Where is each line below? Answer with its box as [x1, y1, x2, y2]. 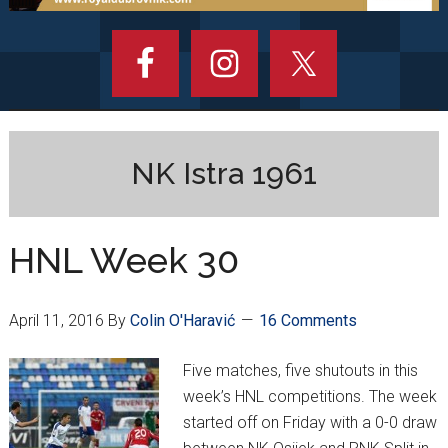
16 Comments [258, 311, 357, 331]
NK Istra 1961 [131, 156, 317, 192]
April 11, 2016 [8, 311, 104, 331]
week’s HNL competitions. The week [182, 387, 437, 407]
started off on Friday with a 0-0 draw [182, 413, 437, 433]
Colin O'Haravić [129, 311, 235, 331]
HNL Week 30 [8, 239, 239, 282]
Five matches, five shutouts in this [182, 361, 418, 381]
